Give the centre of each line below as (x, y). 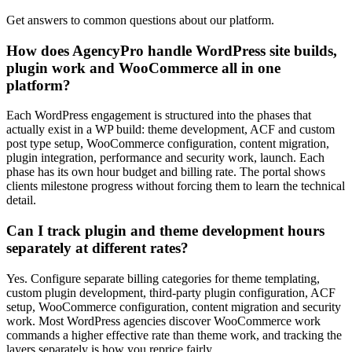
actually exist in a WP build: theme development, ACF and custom (170, 130)
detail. (21, 200)
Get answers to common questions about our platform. (140, 20)
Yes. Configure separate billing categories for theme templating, (163, 278)
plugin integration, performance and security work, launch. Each (165, 158)
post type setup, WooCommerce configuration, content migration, (168, 144)
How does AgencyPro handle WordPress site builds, (172, 50)
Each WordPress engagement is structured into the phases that (159, 115)
